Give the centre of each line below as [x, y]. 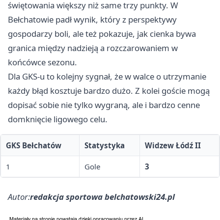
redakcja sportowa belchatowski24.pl [102, 197]
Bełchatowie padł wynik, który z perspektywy [92, 20]
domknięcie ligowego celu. [58, 119]
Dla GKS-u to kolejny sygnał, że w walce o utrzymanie [107, 77]
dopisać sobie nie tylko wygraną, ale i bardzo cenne [104, 105]
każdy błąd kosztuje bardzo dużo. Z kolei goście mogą [109, 91]
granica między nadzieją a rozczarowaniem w [93, 48]
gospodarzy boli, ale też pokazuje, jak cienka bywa [102, 34]
